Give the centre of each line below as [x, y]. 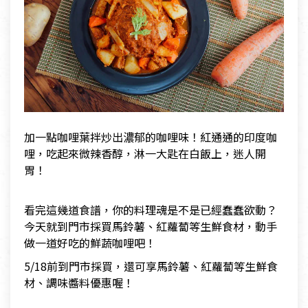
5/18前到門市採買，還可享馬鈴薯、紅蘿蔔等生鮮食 [151, 266]
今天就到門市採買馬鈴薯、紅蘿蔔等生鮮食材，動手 [151, 227]
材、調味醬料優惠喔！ [79, 283]
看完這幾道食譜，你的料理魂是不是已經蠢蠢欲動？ [151, 210]
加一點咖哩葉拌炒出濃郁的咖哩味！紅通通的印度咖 [151, 137]
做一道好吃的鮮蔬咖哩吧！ [90, 243]
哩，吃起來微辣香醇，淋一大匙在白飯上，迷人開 [145, 154]
